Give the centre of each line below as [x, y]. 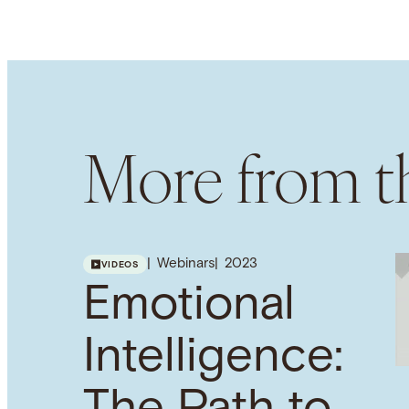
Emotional [189, 307]
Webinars [185, 265]
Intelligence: [213, 359]
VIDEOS [120, 265]
